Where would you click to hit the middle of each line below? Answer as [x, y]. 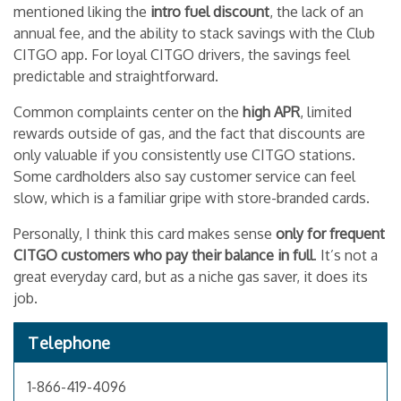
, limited [326, 111]
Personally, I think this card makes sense [145, 233]
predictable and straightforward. [116, 76]
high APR [271, 111]
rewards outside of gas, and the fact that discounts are [189, 133]
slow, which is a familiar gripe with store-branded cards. [192, 197]
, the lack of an [316, 11]
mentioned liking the [82, 11]
